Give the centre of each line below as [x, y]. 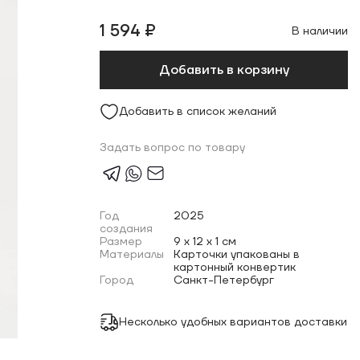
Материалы [132, 255]
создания [127, 229]
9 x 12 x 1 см [205, 242]
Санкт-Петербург [224, 280]
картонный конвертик [235, 268]
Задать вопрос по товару [173, 148]
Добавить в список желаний [198, 112]
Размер [121, 242]
